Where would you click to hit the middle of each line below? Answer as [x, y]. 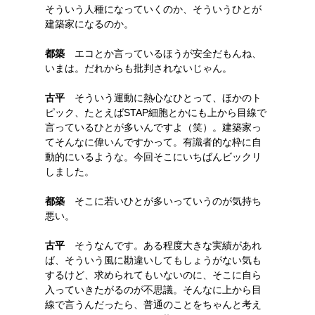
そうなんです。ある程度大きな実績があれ [163, 245]
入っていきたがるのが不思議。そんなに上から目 [153, 290]
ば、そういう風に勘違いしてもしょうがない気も [153, 260]
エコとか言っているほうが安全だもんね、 [163, 53]
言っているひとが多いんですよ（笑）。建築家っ [153, 127]
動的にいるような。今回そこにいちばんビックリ [153, 157]
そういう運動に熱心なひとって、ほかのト [163, 98]
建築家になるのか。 [89, 24]
